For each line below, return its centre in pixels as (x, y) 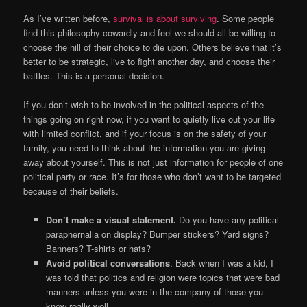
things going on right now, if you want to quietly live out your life (149, 119)
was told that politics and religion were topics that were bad (162, 278)
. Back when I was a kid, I (221, 263)
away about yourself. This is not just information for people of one (153, 162)
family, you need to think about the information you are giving (145, 148)
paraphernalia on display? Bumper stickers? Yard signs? (157, 234)
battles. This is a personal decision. (94, 76)
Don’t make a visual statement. (111, 220)
